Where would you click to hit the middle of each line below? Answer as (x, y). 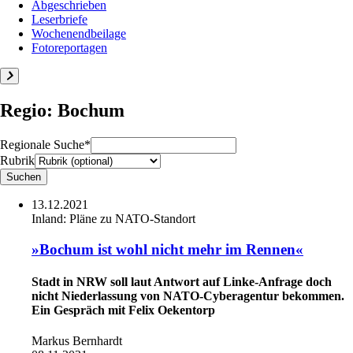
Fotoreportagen (69, 48)
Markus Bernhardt (77, 341)
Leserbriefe (59, 19)
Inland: (50, 218)
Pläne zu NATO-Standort (132, 218)
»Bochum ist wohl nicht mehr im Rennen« (167, 249)
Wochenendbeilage (79, 33)
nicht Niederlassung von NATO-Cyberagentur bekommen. (188, 295)
